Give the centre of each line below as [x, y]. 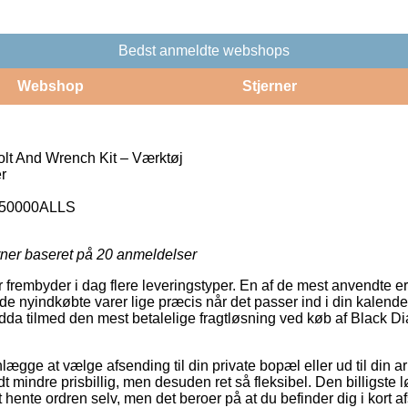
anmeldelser [155, 254]
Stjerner [269, 86]
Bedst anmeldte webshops [204, 50]
